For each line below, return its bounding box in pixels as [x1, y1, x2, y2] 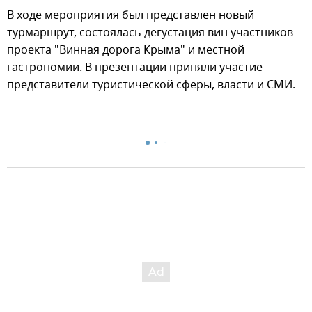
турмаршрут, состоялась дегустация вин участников [7, 24, 293, 42]
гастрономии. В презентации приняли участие [7, 59, 263, 77]
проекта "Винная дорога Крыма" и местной [7, 42, 244, 59]
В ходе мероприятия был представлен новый [7, 7, 254, 24]
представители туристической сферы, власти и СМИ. [7, 77, 295, 94]
